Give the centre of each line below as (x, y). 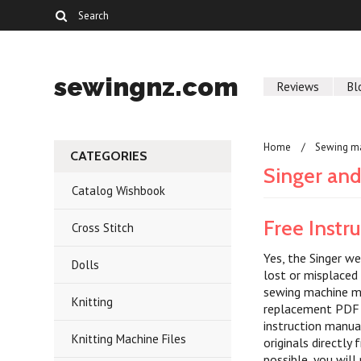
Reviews (299, 87)
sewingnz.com (147, 87)
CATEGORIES (109, 156)
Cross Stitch (103, 228)
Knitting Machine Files (129, 339)
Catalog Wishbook (119, 191)
